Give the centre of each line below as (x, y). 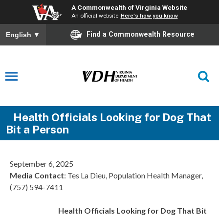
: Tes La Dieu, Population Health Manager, (133, 175)
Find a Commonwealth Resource (141, 34)
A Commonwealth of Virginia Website (129, 7)
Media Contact (37, 175)
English (20, 35)
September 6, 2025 (42, 164)
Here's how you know (149, 16)
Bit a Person (37, 130)
